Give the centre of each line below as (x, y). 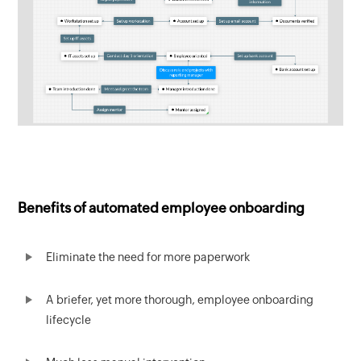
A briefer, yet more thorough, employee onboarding (180, 300)
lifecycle (69, 320)
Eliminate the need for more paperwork (148, 257)
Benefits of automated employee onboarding (163, 208)
